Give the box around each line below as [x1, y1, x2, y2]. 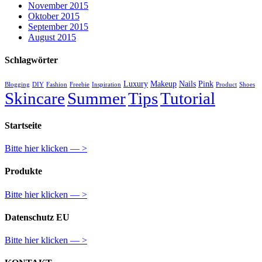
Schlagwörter [5, 55, 58, 65]
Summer [67, 88, 126, 108]
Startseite [5, 120, 42, 130]
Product [216, 81, 237, 88]
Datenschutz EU [5, 212, 70, 222]
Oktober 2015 [28, 11, 80, 22]
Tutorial [160, 88, 215, 108]
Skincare [5, 88, 65, 108]
